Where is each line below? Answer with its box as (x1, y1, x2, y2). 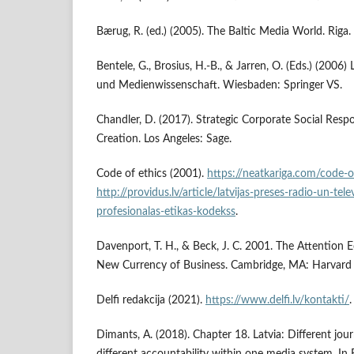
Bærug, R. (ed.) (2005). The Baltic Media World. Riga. (96, 26, 351, 38)
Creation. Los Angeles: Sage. (96, 134, 232, 145)
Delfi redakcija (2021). (96, 295, 205, 307)
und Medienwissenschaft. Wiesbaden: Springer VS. (96, 80, 342, 92)
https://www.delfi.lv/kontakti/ (205, 295, 349, 307)
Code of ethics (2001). (96, 168, 207, 180)
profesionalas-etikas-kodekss (96, 206, 235, 218)
